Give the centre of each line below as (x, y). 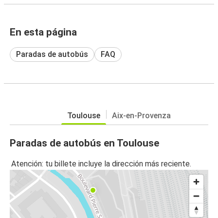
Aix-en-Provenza (141, 115)
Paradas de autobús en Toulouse (84, 143)
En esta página (43, 32)
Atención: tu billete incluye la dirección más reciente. (101, 164)
